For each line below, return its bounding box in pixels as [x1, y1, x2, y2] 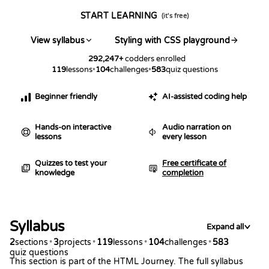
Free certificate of [162, 158, 226, 168]
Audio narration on [162, 122, 231, 132]
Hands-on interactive [35, 122, 111, 132]
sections [15, 237, 48, 247]
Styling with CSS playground [115, 35, 230, 46]
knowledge [35, 168, 74, 178]
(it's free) [161, 11, 189, 20]
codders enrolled [125, 53, 186, 64]
